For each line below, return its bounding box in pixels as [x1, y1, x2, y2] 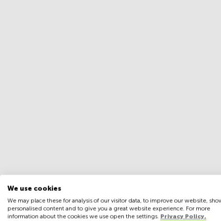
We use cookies [7, 184, 61, 192]
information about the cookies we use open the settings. [7, 213, 160, 220]
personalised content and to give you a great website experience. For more [7, 205, 210, 212]
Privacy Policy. [160, 213, 206, 220]
